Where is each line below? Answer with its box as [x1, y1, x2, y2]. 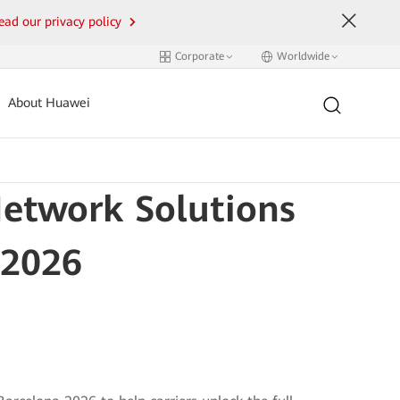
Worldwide [276, 50, 329, 62]
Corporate [174, 50, 224, 62]
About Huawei [8, 96, 91, 111]
